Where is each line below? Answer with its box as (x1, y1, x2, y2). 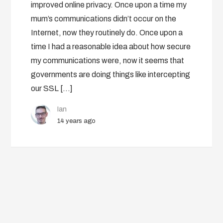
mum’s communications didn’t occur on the (31, 14, 177, 23)
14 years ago (57, 117, 96, 124)
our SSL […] (31, 84, 73, 93)
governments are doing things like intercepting (31, 70, 191, 79)
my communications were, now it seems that (31, 56, 185, 65)
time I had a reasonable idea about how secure (31, 42, 191, 51)
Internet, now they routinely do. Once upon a (31, 28, 183, 37)
